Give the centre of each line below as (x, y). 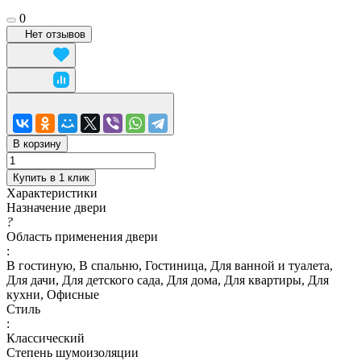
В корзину (37, 143)
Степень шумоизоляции (73, 352)
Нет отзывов (55, 34)
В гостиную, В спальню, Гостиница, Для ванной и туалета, (170, 265)
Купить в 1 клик (51, 177)
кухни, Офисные (53, 294)
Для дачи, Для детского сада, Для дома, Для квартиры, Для (168, 280)
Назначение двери (56, 207)
